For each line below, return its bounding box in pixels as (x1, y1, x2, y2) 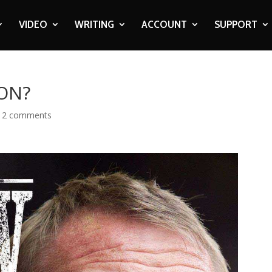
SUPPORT (214, 18, 257, 31)
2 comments (2, 109, 52, 121)
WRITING (74, 18, 114, 31)
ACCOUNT (141, 18, 187, 31)
